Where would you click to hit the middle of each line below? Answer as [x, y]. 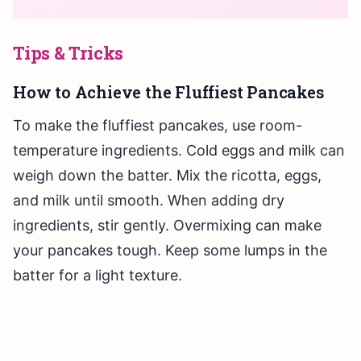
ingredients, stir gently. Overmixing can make [167, 226]
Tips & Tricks [68, 53]
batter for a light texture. [98, 276]
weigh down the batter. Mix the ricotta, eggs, [167, 176]
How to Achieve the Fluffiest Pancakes [168, 92]
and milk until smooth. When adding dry [149, 201]
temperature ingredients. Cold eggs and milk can [179, 151]
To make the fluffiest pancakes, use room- [158, 126]
